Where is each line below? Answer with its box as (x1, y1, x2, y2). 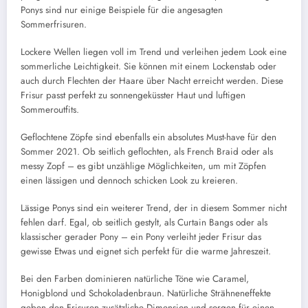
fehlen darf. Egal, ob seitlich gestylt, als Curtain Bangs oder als (21, 216, 267, 230)
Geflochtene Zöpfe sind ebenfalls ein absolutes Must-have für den (21, 131, 276, 144)
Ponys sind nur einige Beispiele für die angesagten (21, 3, 223, 16)
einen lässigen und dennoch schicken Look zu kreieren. (21, 174, 238, 188)
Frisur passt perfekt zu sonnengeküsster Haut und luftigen (21, 88, 245, 102)
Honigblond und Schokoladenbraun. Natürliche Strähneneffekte (21, 287, 271, 300)
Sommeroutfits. (21, 102, 79, 116)
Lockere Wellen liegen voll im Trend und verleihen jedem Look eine (21, 45, 287, 58)
